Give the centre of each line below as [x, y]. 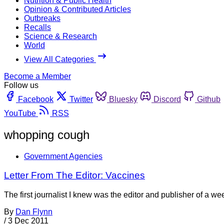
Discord [167, 99]
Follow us [21, 85]
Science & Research [60, 36]
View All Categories [60, 59]
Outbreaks [42, 18]
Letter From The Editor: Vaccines [74, 175]
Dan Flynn [34, 212]
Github [209, 99]
